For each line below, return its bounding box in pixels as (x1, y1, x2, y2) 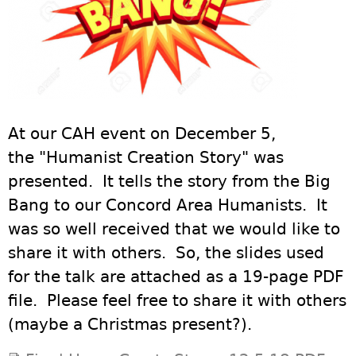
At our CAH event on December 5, (8, 124, 276, 143)
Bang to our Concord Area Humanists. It (8, 195, 327, 215)
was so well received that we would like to (8, 219, 340, 238)
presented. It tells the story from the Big (8, 172, 331, 191)
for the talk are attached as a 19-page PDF (8, 267, 344, 286)
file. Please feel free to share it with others (8, 291, 346, 310)
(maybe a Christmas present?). (8, 315, 252, 334)
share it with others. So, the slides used (8, 243, 324, 262)
